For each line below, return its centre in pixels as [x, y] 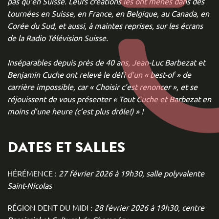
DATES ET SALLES [66, 147]
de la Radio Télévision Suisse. [58, 38]
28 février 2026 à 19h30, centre [148, 207]
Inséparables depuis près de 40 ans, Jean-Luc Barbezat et [106, 62]
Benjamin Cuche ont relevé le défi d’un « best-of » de [99, 74]
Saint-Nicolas [30, 185]
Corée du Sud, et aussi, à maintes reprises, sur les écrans [105, 25]
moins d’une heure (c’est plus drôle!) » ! [76, 111]
